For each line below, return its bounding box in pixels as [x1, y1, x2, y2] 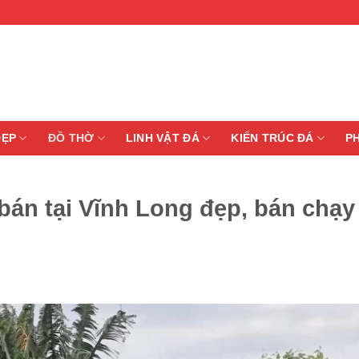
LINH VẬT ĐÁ [125, 132, 200, 144]
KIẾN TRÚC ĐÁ [231, 132, 314, 144]
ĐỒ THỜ [47, 132, 95, 144]
